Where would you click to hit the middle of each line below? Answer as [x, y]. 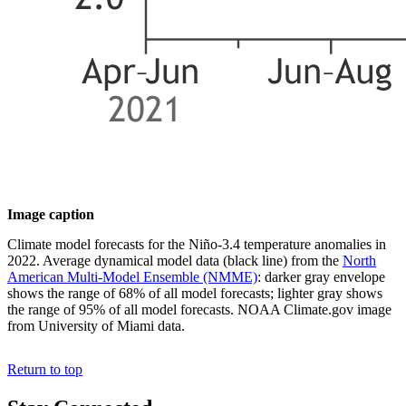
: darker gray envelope [321, 277]
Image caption [51, 215]
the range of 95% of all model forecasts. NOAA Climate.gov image [199, 310]
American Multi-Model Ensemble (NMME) [132, 277]
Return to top [45, 370]
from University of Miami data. [96, 326]
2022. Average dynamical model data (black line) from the [175, 261]
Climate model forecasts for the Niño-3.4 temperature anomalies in [197, 245]
